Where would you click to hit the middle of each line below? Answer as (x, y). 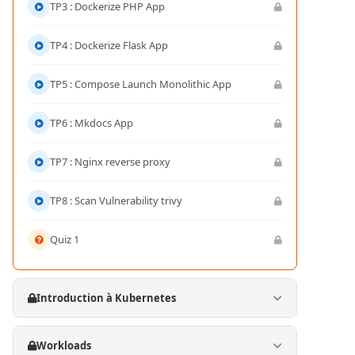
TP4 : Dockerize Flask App (109, 45)
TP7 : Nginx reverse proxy (110, 162)
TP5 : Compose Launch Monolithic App (141, 84)
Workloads (64, 345)
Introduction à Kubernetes (106, 298)
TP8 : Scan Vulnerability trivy (116, 200)
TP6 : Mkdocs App (92, 123)
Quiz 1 (65, 239)
